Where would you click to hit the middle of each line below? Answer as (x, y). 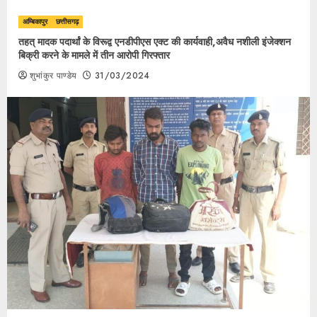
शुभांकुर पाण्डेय (53, 76)
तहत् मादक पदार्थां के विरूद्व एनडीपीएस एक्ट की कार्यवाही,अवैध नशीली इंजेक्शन (155, 42)
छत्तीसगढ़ (67, 22)
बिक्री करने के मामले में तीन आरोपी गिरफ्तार (94, 55)
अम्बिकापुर (35, 22)
